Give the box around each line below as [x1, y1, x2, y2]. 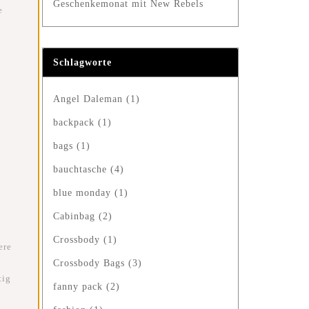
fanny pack [53, 281, 106, 292]
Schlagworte [53, 57, 112, 68]
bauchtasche [53, 164, 110, 175]
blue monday [53, 188, 114, 198]
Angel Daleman [53, 94, 126, 104]
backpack [53, 117, 98, 128]
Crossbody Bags [53, 258, 128, 268]
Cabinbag [53, 211, 99, 221]
